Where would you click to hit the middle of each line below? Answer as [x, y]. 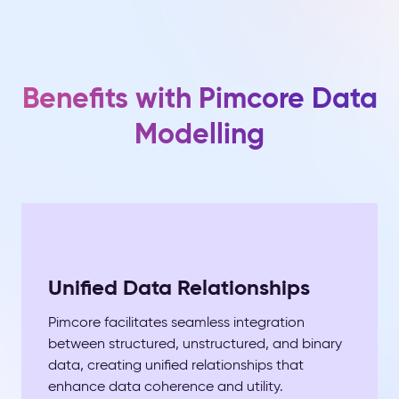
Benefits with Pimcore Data [199, 98]
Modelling [199, 134]
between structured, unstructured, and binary [195, 343]
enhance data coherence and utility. [166, 386]
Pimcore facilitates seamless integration [176, 322]
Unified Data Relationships [179, 288]
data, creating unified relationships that [176, 365]
